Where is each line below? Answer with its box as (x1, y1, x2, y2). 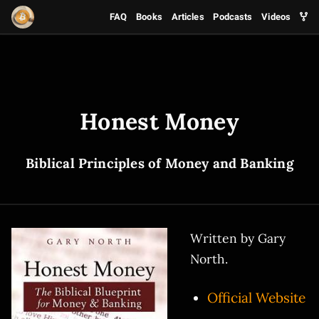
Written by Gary (189, 230, 286, 247)
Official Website (207, 289, 306, 307)
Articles (171, 11, 204, 22)
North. (189, 251, 228, 268)
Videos (261, 11, 291, 22)
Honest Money (80, 107, 239, 136)
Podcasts (213, 11, 253, 22)
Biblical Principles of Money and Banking (26, 155, 293, 172)
